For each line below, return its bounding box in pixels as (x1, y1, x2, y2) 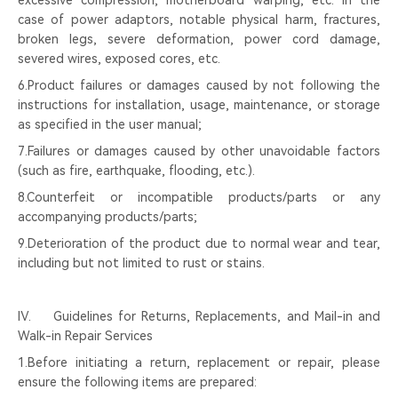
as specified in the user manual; (18, 117, 202, 131)
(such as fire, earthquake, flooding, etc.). (18, 163, 255, 178)
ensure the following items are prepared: (18, 375, 257, 389)
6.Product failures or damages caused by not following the (18, 78, 380, 92)
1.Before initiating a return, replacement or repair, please (18, 355, 380, 370)
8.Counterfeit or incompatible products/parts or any (18, 190, 380, 204)
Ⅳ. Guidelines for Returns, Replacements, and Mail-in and (18, 309, 380, 323)
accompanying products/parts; (18, 210, 197, 224)
